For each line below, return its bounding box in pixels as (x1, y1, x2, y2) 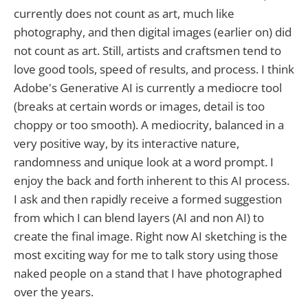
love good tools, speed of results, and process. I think (14, 61, 294, 78)
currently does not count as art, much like (14, 5, 234, 22)
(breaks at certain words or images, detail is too (14, 98, 265, 115)
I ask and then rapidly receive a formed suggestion (14, 191, 282, 208)
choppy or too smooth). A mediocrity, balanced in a (14, 117, 284, 133)
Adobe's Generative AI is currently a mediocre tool (14, 80, 282, 96)
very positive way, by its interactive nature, (14, 135, 239, 152)
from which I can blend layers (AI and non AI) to (14, 210, 264, 226)
